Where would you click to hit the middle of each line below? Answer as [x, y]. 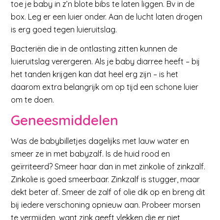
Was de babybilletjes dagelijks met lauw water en [100, 141]
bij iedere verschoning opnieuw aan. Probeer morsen [106, 205]
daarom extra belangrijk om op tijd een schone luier [105, 87]
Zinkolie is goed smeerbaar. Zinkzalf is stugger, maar [106, 179]
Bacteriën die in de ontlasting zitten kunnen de [94, 49]
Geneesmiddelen [65, 120]
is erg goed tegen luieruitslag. [64, 29]
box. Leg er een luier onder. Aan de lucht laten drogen [107, 16]
